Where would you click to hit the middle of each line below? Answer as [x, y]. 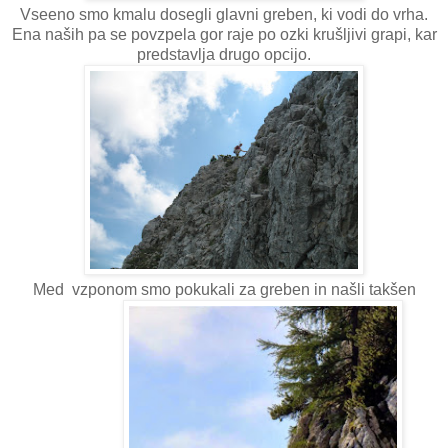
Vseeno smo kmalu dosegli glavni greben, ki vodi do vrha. [224, 14]
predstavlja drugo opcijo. [224, 54]
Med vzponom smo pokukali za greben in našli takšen [224, 289]
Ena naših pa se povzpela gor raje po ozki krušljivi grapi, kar [224, 34]
